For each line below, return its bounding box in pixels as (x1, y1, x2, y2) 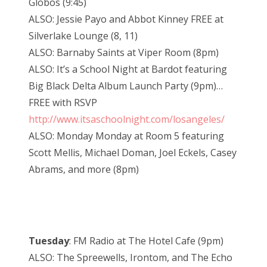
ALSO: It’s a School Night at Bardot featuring (29, 62, 227, 76)
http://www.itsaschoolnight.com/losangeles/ (29, 112, 225, 126)
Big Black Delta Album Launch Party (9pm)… (29, 79, 223, 92)
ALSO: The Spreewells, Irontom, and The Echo (29, 250, 232, 264)
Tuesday (29, 234, 69, 247)
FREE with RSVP (29, 95, 97, 109)
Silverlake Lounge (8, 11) (29, 29, 138, 42)
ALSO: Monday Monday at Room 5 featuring (29, 129, 224, 142)
